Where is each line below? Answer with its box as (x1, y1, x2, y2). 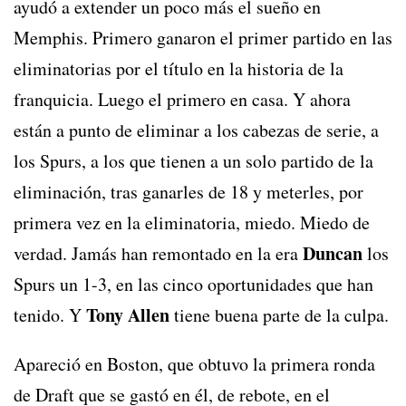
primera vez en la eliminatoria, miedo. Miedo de (14, 210, 370, 236)
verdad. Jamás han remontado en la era (14, 241, 303, 266)
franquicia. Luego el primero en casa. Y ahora (14, 87, 351, 112)
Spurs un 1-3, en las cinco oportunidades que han (14, 272, 373, 297)
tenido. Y (14, 303, 86, 328)
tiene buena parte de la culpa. (169, 303, 389, 328)
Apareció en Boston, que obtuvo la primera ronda (14, 352, 375, 377)
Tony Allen (86, 302, 169, 329)
